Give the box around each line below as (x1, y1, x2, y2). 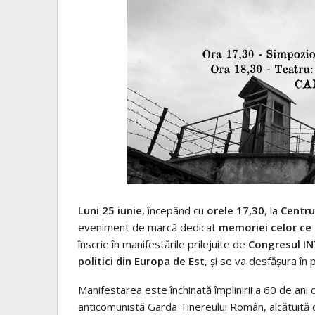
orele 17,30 (207, 203, 264, 218)
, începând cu (142, 203, 207, 218)
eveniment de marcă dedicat (78, 220, 219, 235)
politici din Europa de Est (78, 254, 205, 269)
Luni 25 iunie (78, 203, 142, 218)
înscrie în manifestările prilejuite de (78, 237, 248, 252)
